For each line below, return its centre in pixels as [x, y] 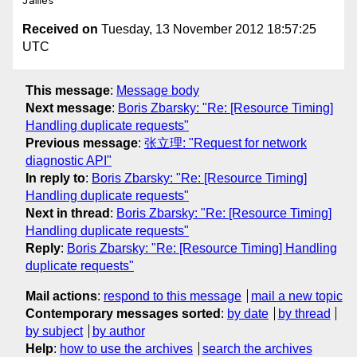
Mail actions [61, 296]
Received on [60, 29]
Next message [69, 108]
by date [248, 313]
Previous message [82, 143]
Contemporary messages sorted [123, 313]
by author [118, 331]
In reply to [55, 178]
